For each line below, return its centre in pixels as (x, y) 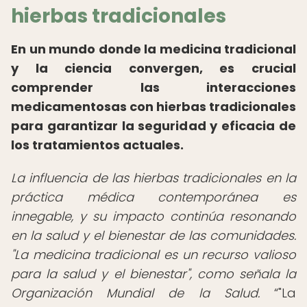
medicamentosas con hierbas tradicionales (153, 107)
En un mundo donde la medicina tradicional (153, 49)
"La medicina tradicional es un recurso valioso (153, 255)
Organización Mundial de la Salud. (135, 293)
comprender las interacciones (153, 87)
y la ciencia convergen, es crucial (153, 68)
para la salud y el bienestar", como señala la (153, 274)
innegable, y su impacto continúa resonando (153, 216)
